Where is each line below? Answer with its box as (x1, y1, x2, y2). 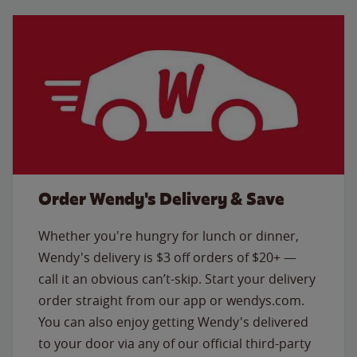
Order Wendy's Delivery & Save (38, 187, 284, 210)
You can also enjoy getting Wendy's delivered (38, 312, 308, 331)
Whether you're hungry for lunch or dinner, (38, 226, 299, 245)
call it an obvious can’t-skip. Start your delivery (38, 269, 316, 288)
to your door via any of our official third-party (38, 334, 311, 352)
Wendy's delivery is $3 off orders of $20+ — (38, 248, 296, 266)
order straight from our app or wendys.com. (38, 291, 304, 309)
